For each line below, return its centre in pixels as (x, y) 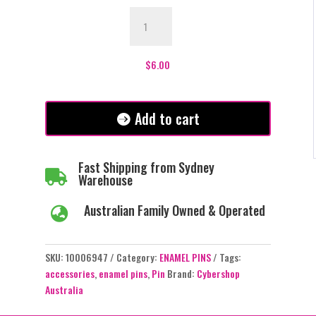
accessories (69, 274)
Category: (138, 257)
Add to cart (167, 118)
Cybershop (218, 274)
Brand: (182, 274)
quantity (146, 128)
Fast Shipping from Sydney (146, 167)
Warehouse (105, 180)
